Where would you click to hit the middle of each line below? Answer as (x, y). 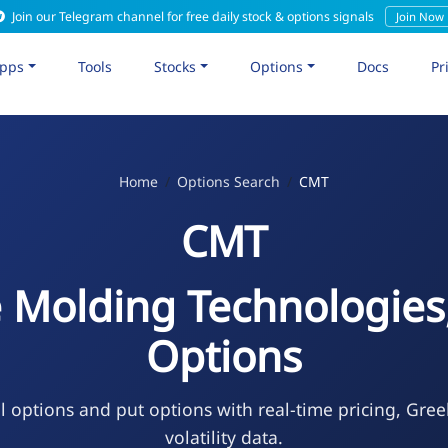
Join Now (419, 16)
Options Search (228, 181)
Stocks (175, 66)
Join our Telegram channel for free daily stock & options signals (192, 16)
